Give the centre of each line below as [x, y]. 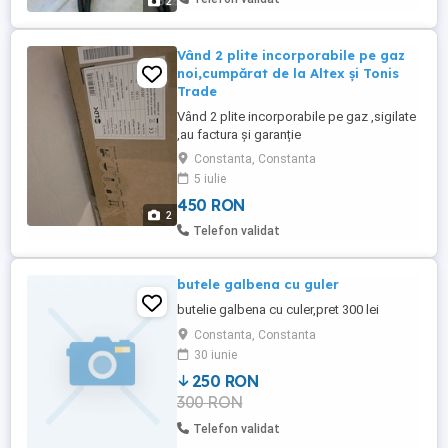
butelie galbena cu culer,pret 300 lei [278, 309]
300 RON [210, 402]
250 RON [224, 381]
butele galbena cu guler [258, 284]
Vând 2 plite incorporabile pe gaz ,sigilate [296, 116]
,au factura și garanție [239, 134]
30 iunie [215, 355]
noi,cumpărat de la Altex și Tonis [288, 73]
